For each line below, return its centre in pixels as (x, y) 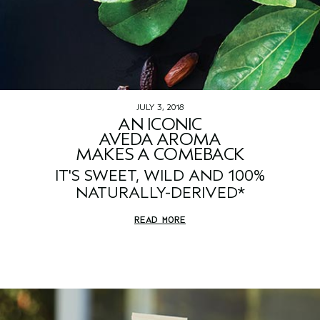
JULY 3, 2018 (160, 107)
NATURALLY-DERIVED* (160, 193)
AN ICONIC (160, 125)
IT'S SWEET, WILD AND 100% (160, 176)
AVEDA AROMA (160, 140)
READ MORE (160, 220)
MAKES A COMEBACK (160, 155)
